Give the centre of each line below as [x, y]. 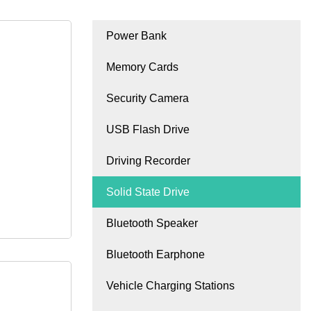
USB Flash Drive [148, 130]
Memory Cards [142, 67]
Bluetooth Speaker [152, 224]
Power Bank [136, 36]
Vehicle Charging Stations [170, 286]
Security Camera [148, 99]
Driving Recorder [148, 161]
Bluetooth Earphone [155, 255]
